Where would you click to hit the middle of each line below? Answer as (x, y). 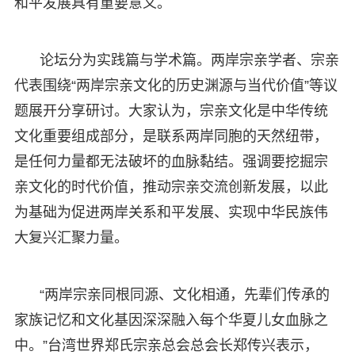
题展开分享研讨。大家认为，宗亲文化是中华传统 (171, 111)
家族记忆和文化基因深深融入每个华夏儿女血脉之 (171, 320)
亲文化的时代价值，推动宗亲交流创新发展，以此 (171, 187)
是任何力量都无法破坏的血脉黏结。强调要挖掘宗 (171, 161)
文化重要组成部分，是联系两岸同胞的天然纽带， (171, 136)
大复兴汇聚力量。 (71, 237)
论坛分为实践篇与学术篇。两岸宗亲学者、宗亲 (189, 60)
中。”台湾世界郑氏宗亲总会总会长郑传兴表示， (166, 345)
